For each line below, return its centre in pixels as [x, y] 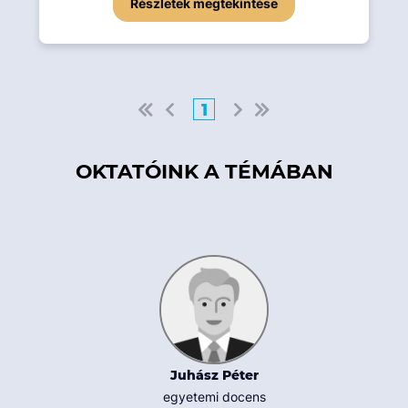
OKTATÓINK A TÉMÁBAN [204, 172]
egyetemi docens [214, 397]
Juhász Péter [214, 376]
